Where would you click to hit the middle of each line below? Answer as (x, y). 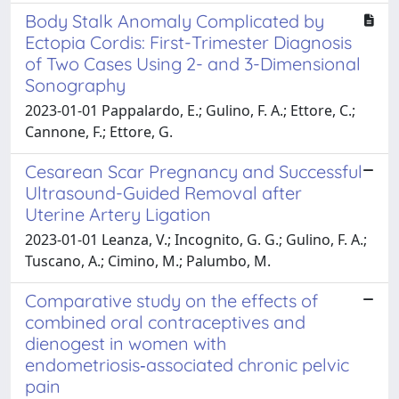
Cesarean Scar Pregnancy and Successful (194, 171)
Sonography (75, 85)
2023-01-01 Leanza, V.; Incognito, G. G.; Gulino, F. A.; (196, 239)
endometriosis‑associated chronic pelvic (187, 364)
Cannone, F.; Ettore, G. (99, 131)
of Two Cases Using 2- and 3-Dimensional (193, 63)
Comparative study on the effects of (171, 300)
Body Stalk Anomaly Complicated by (175, 20)
